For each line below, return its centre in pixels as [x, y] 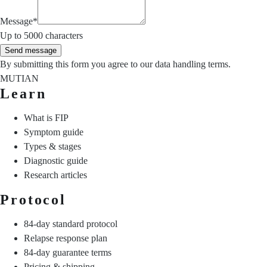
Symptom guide [54, 132]
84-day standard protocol [71, 224]
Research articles [55, 175]
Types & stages [52, 146]
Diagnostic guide [56, 161]
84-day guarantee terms [68, 252]
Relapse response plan [66, 238]
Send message [31, 50]
